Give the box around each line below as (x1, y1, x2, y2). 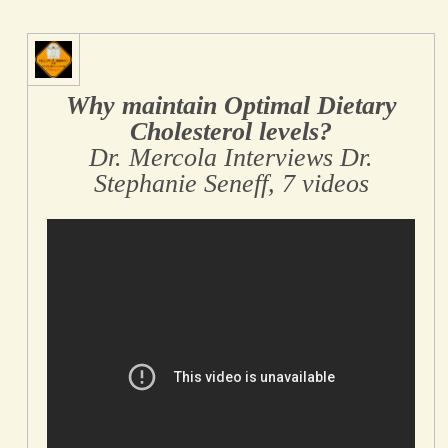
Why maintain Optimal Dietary (65, 91, 397, 121)
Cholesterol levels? (130, 117, 332, 147)
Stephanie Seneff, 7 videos (93, 169, 369, 199)
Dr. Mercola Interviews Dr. (89, 143, 373, 173)
